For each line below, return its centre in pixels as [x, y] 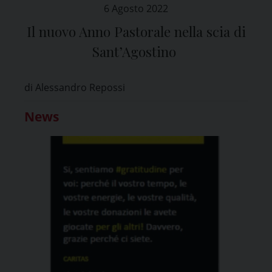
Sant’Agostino [136, 51]
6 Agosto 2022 [136, 8]
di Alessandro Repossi [75, 87]
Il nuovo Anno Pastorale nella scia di [136, 31]
